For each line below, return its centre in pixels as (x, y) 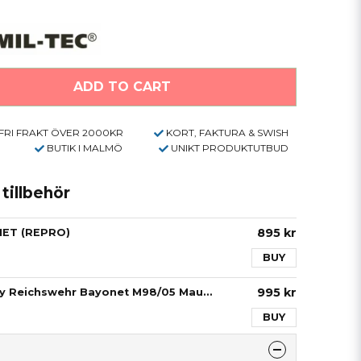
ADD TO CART (122, 86)
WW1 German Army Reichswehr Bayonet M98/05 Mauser (207, 292)
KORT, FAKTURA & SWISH (227, 132)
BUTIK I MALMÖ (85, 147)
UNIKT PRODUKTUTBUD (230, 147)
